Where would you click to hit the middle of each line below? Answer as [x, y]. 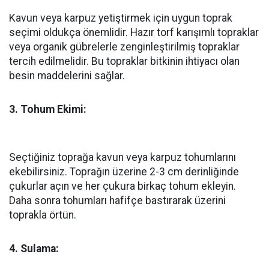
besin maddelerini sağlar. [67, 75]
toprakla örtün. [43, 215]
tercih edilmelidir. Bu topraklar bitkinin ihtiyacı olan [124, 61]
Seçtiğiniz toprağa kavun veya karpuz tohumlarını [122, 157]
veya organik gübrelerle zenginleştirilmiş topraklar [124, 47]
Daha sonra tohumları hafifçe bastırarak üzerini [117, 200]
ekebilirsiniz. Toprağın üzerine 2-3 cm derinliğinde [124, 171]
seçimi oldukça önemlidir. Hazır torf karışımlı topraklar [134, 32]
